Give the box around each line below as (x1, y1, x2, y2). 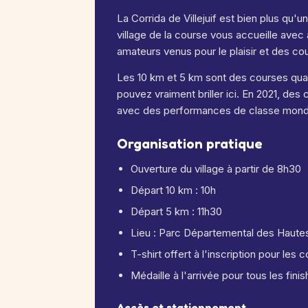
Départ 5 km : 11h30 (131, 205, 222, 218)
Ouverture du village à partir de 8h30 (131, 162, 301, 175)
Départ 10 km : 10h (131, 184, 216, 197)
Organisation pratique (117, 135, 263, 152)
